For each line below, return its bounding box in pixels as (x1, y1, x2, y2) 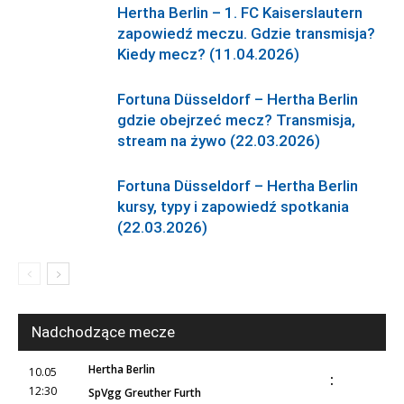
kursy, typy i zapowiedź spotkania (117, 197, 349, 216)
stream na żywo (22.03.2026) (117, 132, 320, 150)
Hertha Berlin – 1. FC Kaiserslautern (117, 4, 363, 22)
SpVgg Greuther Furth (88, 385, 201, 400)
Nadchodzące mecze (32, 323, 175, 341)
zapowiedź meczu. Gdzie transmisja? (117, 24, 375, 42)
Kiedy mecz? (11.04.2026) (117, 45, 299, 63)
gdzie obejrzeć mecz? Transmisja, (117, 111, 355, 129)
